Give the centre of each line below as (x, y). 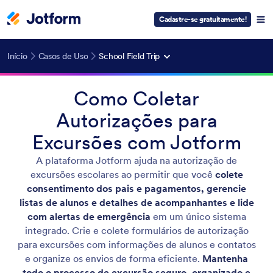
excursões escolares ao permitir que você (122, 174)
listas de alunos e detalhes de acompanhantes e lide (136, 202)
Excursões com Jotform (136, 142)
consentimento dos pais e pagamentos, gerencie (136, 188)
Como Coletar (136, 98)
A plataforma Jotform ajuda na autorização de (136, 160)
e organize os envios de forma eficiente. (114, 258)
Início (17, 56)
